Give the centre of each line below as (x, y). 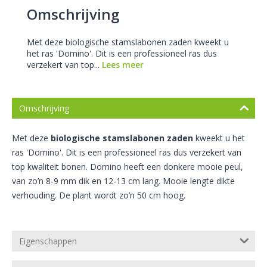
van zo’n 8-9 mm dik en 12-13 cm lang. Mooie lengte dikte (123, 181)
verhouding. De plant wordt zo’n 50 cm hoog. (99, 195)
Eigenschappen (48, 241)
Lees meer (123, 65)
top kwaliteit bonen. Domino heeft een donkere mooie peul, (128, 167)
